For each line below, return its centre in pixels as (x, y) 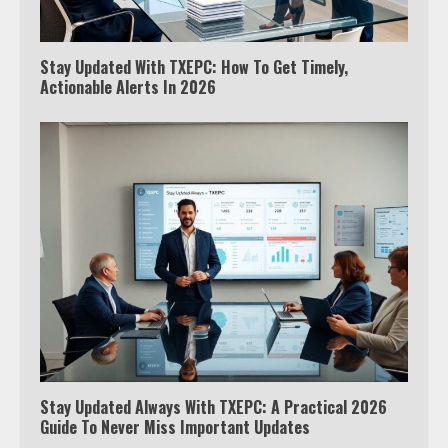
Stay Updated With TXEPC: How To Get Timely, (194, 67)
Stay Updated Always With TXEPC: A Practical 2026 (213, 407)
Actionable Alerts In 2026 (128, 87)
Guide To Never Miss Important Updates (175, 427)
